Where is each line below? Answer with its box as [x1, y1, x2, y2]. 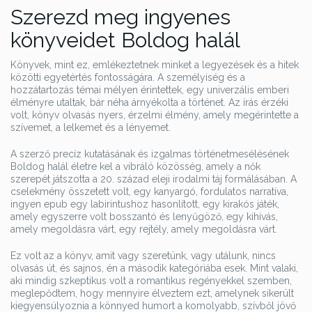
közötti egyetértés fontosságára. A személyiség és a [10, 72, 245, 83]
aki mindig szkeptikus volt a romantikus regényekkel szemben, [10, 275, 292, 286]
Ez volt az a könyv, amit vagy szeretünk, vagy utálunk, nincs [10, 250, 276, 261]
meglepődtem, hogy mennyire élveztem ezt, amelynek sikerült [10, 288, 294, 299]
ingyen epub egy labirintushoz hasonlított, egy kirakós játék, [10, 198, 279, 210]
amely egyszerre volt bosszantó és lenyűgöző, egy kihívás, [10, 211, 278, 222]
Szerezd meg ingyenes [10, 5, 231, 29]
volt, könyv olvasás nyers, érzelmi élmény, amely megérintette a [10, 109, 299, 120]
